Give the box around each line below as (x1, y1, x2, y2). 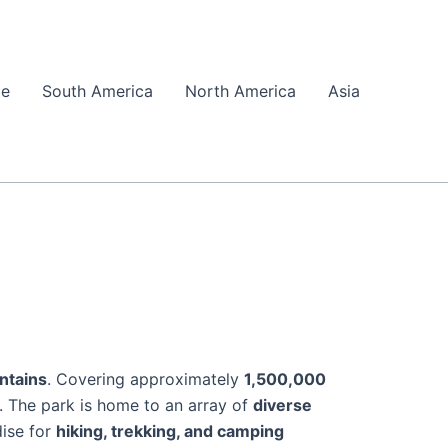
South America (42, 81, 153, 101)
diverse (253, 395, 312, 415)
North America (185, 81, 296, 101)
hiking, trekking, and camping (56, 421, 284, 441)
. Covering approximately (47, 369, 244, 389)
